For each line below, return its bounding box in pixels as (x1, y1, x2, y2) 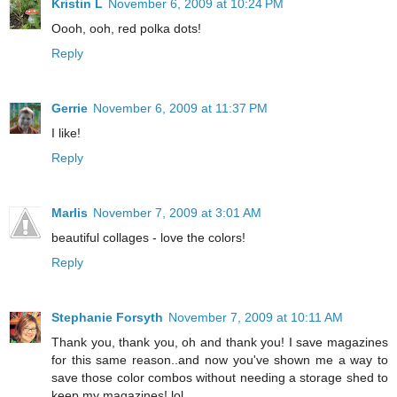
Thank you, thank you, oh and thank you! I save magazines (51, 335, 388, 350)
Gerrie (51, 101, 88, 116)
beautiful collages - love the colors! (51, 230, 245, 245)
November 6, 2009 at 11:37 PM (93, 101, 268, 116)
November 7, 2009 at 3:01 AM (93, 206, 261, 221)
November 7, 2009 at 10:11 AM (168, 310, 343, 325)
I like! (51, 126, 81, 141)
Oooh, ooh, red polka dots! (51, 21, 201, 36)
